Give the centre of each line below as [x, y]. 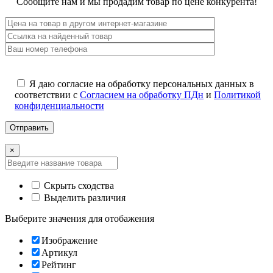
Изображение [69, 241]
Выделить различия [83, 198]
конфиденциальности [59, 106]
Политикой [237, 95]
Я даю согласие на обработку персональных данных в [142, 84]
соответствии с [47, 95]
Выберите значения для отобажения [80, 219]
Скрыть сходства [78, 186]
